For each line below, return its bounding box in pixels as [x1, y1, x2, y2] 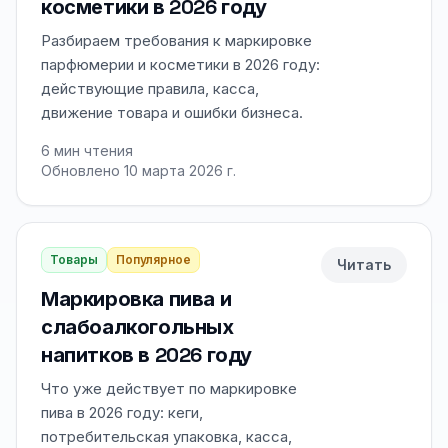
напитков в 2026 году [41, 342, 252, 368]
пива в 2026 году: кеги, [41, 403, 203, 422]
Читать [337, 256, 391, 273]
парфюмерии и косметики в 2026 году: [41, 55, 320, 74]
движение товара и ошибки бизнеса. [41, 103, 303, 122]
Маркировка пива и [41, 286, 232, 312]
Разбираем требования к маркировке [41, 31, 312, 50]
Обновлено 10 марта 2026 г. [41, 162, 236, 179]
